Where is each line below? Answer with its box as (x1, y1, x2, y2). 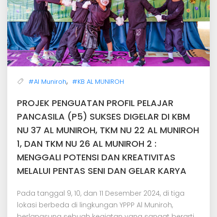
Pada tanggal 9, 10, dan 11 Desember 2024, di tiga (17, 188, 185, 198)
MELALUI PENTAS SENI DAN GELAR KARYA (17, 164, 186, 177)
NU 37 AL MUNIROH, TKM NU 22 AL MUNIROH (17, 124, 199, 136)
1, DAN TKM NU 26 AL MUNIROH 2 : (17, 137, 156, 150)
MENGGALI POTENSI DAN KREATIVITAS (17, 151, 175, 163)
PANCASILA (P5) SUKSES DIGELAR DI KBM (17, 110, 190, 123)
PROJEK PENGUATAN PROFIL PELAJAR (17, 96, 173, 109)
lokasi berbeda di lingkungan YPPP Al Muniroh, (17, 200, 173, 210)
